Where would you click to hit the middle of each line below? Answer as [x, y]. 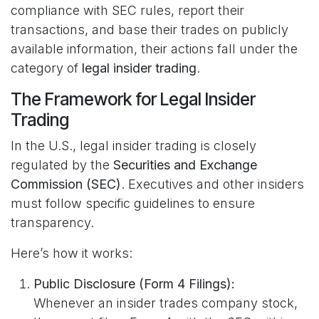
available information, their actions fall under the [154, 49]
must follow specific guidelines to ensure [133, 204]
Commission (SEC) [66, 184]
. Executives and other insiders [213, 184]
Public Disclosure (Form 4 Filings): [134, 284]
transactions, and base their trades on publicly [150, 30]
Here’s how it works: [72, 253]
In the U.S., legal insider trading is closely [134, 146]
